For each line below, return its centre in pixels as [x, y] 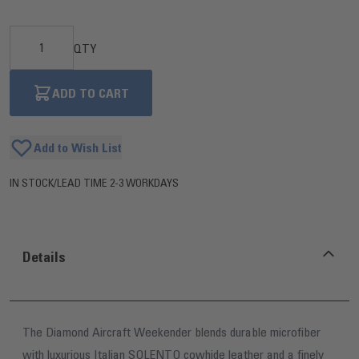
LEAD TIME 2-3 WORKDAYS [118, 183]
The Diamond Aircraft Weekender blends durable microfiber [171, 332]
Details [44, 258]
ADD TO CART [91, 93]
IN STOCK [32, 183]
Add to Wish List [78, 148]
